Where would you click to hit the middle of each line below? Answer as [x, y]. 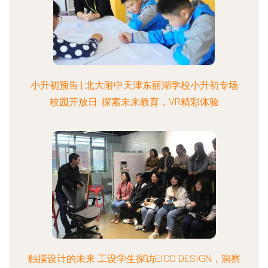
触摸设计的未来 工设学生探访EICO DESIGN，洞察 [134, 259]
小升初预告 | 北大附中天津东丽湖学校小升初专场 [134, 85]
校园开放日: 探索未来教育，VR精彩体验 [134, 102]
